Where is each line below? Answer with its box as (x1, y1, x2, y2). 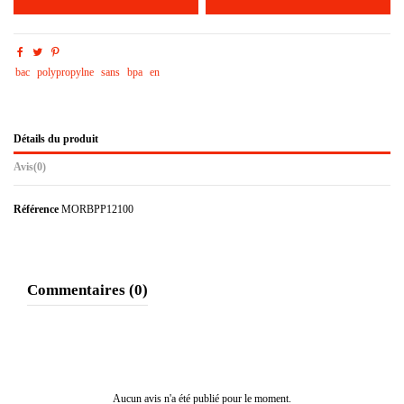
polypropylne (37, 66, 95, 79)
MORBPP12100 (61, 203, 133, 216)
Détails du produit (14, 133, 98, 146)
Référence (14, 203, 59, 216)
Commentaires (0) (27, 280, 148, 298)
